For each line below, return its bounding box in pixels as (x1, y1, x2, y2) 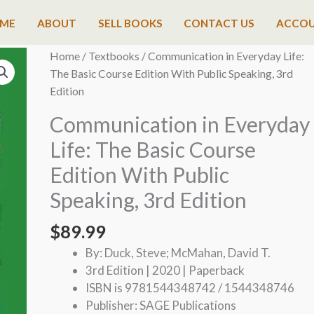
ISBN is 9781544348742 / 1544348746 (85, 280, 294, 295)
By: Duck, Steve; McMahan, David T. (85, 245, 271, 260)
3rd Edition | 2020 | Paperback (85, 262, 245, 278)
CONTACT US (184, 16, 255, 29)
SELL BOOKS (97, 16, 163, 29)
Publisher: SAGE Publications (85, 297, 236, 313)
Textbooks (88, 50, 139, 62)
